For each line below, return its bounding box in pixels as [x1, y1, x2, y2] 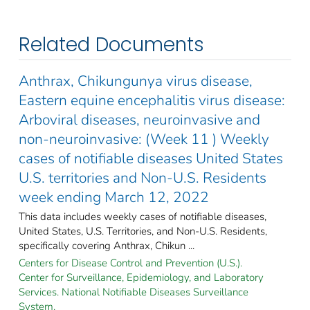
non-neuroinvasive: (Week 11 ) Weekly [19, 129, 269, 149]
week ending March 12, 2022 [19, 187, 209, 207]
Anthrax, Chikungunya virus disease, [19, 71, 253, 91]
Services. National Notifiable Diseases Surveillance [19, 284, 248, 299]
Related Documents [19, 30, 204, 58]
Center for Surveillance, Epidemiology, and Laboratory [19, 270, 264, 284]
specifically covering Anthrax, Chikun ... [19, 238, 194, 253]
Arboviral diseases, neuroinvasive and [19, 109, 260, 129]
